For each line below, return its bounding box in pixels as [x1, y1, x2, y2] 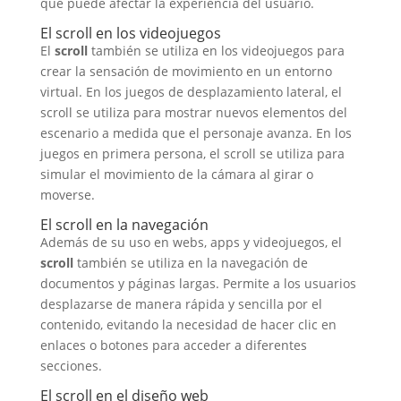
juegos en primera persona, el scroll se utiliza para [39, 145, 345, 162]
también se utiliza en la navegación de [73, 254, 308, 271]
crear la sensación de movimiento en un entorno [39, 63, 332, 80]
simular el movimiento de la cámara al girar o [39, 166, 313, 183]
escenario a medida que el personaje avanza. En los [39, 124, 352, 141]
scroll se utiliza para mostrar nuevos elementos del [39, 104, 347, 121]
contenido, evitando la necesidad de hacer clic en [39, 316, 337, 333]
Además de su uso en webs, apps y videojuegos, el [39, 234, 342, 251]
